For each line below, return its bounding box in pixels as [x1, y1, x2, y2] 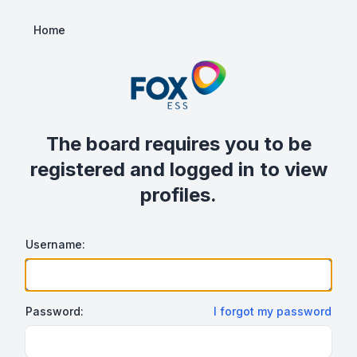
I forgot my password [214, 304, 331, 318]
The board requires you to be [45, 131, 312, 155]
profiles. [140, 182, 217, 206]
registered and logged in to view [29, 157, 328, 181]
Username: [25, 237, 85, 251]
